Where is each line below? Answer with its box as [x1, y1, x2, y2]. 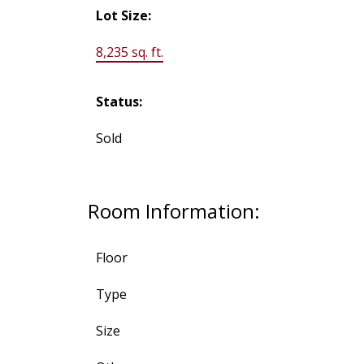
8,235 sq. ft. [95, 43, 163, 62]
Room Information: [87, 197, 260, 225]
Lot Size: [95, 6, 151, 25]
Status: [95, 93, 142, 111]
